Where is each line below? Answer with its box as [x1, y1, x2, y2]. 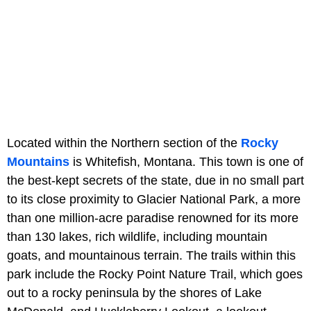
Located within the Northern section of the [7, 136, 241, 151]
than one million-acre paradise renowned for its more [7, 211, 299, 226]
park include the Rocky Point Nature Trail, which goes [7, 267, 303, 282]
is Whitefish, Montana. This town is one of [69, 155, 303, 169]
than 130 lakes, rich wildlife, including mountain [7, 230, 267, 244]
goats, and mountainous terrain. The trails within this [7, 249, 296, 263]
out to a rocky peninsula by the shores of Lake [7, 286, 262, 301]
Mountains [7, 155, 69, 169]
